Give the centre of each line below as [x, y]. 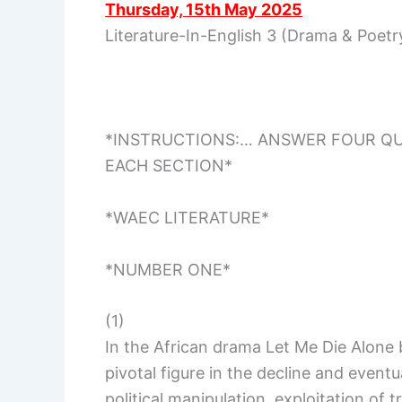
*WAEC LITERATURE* [187, 217]
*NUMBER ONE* [168, 269]
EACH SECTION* [169, 166]
